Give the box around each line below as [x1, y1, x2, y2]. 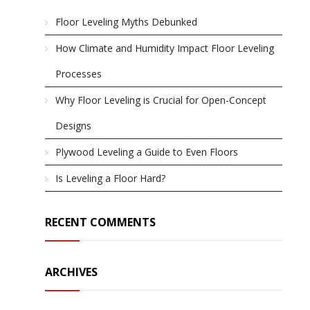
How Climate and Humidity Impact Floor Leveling [55, 42, 274, 55]
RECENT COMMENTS [45, 215, 156, 230]
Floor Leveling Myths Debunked [55, 15, 197, 28]
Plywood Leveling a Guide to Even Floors [55, 145, 238, 158]
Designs [55, 119, 91, 132]
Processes [55, 67, 102, 80]
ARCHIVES [45, 264, 98, 280]
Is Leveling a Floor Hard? [55, 172, 165, 185]
